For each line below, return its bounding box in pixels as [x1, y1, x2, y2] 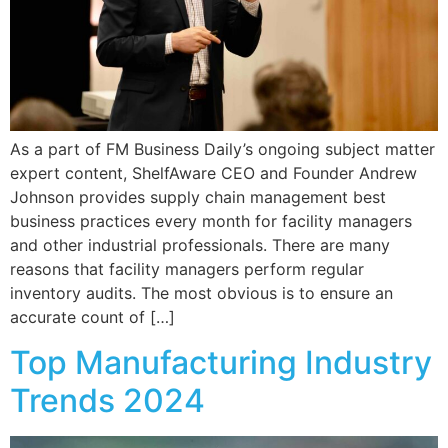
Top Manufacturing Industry [10, 342, 432, 382]
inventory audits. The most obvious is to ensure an [10, 283, 393, 304]
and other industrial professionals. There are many [10, 235, 390, 256]
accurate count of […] [10, 307, 175, 328]
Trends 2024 [10, 380, 205, 420]
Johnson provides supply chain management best [10, 187, 386, 208]
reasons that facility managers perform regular [10, 259, 364, 280]
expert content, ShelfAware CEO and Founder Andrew [10, 163, 417, 184]
